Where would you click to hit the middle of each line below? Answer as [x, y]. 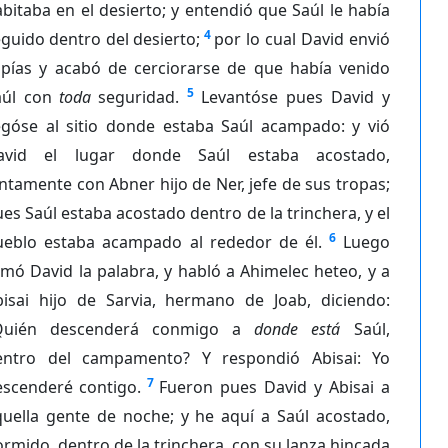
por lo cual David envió [302, 38]
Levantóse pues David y [295, 96]
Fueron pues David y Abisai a [274, 386]
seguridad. [135, 96]
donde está [297, 328]
